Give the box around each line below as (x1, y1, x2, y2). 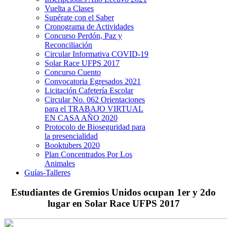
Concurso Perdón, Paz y (45, 31, 122, 40)
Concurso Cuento (45, 68, 101, 77)
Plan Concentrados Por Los (45, 150, 132, 159)
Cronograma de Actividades (45, 22, 134, 31)
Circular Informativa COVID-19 (45, 50, 148, 58)
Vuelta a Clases (45, 4, 94, 13)
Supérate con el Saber (45, 13, 114, 22)
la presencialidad (45, 132, 98, 140)
